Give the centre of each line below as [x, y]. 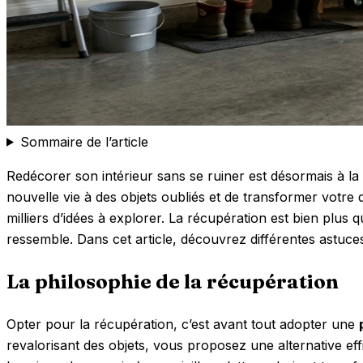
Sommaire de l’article [84, 141]
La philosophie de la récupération [173, 281]
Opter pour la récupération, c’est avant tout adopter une [183, 324]
